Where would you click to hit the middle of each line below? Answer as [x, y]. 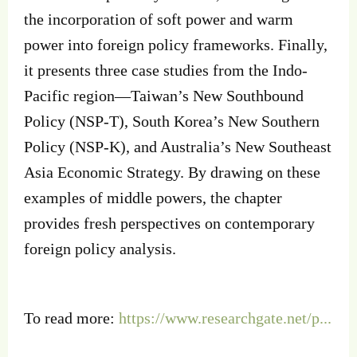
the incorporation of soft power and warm [159, 20]
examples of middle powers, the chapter [153, 198]
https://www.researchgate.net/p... [225, 318]
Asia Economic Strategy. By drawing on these [172, 173]
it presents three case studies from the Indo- [166, 71]
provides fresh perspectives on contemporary [169, 224]
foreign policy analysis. [100, 249]
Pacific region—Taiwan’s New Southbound [164, 96]
